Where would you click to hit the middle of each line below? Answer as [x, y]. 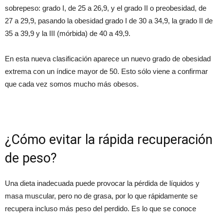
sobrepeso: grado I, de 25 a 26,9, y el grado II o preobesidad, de [106, 8]
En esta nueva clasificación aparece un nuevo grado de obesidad [108, 58]
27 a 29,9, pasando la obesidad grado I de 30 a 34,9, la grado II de [109, 20]
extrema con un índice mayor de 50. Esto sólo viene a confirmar [106, 71]
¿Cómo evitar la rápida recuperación [109, 139]
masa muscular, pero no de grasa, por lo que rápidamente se [101, 196]
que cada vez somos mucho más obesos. [72, 84]
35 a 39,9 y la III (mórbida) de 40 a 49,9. [68, 33]
